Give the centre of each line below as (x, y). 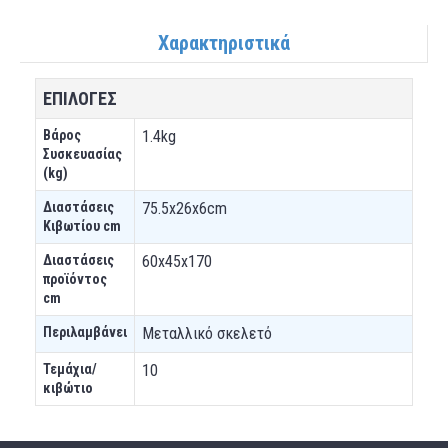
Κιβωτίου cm (82, 226)
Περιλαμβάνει (85, 332)
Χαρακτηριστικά (223, 43)
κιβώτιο (68, 388)
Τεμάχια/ (70, 369)
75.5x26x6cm (184, 208)
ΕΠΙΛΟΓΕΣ (80, 98)
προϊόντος (75, 279)
